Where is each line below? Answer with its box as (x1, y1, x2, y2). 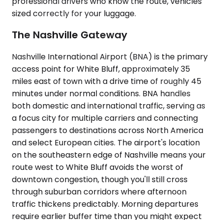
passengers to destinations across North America (12, 125, 203, 136)
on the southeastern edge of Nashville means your (12, 149, 206, 161)
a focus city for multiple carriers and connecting (12, 112, 198, 124)
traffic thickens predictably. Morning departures (12, 198, 198, 210)
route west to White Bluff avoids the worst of (12, 162, 183, 173)
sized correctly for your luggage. (12, 7, 136, 19)
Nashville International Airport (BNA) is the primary (12, 51, 208, 62)
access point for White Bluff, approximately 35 (12, 63, 190, 75)
